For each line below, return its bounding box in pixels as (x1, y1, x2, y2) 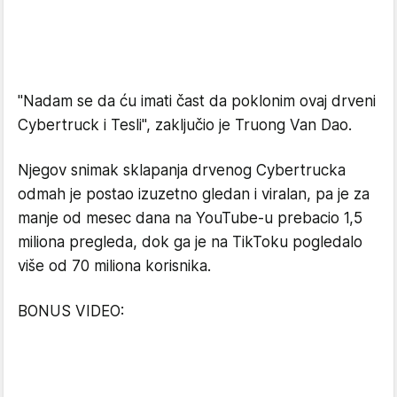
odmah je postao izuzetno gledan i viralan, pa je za (18, 184, 370, 203)
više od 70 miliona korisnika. (18, 256, 211, 275)
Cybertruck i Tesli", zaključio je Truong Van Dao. (18, 115, 352, 134)
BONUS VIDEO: (18, 301, 124, 320)
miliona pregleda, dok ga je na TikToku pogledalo (18, 232, 362, 251)
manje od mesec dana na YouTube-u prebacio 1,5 (18, 208, 362, 227)
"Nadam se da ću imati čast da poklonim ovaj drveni (18, 91, 376, 110)
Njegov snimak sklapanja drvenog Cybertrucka (18, 160, 346, 179)
